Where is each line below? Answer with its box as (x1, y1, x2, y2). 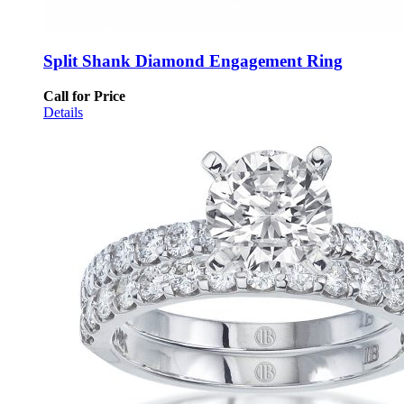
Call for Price (43, 87, 125, 104)
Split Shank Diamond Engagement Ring (43, 51, 343, 71)
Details (43, 104, 83, 120)
